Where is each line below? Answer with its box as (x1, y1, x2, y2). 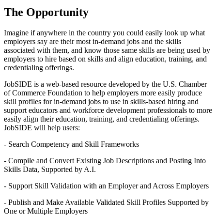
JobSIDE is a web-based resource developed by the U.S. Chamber (4, 80, 207, 89)
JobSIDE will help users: (4, 124, 80, 132)
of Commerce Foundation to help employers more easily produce (4, 89, 202, 97)
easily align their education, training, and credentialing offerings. (4, 115, 200, 124)
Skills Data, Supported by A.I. (4, 165, 96, 174)
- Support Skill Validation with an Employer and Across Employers (4, 182, 209, 190)
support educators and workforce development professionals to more (4, 106, 212, 115)
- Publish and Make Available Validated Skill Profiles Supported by (4, 198, 209, 207)
